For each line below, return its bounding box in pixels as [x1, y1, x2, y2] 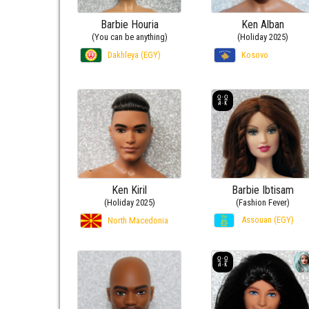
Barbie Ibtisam [232, 183, 295, 197]
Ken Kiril [112, 183, 148, 197]
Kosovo [241, 49, 268, 60]
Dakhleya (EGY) [108, 49, 161, 60]
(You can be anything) [91, 31, 168, 42]
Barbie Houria [100, 17, 159, 31]
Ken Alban [241, 17, 285, 31]
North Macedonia [108, 215, 168, 226]
